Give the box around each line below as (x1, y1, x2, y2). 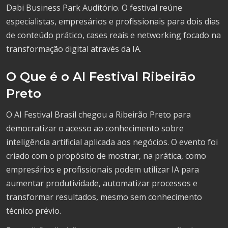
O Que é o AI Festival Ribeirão (6, 69, 195, 84)
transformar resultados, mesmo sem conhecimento (6, 191, 202, 203)
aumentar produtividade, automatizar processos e (6, 177, 197, 189)
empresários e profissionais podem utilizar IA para (6, 163, 199, 175)
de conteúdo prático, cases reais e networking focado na (6, 29, 221, 41)
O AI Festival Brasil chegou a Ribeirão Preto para (6, 108, 191, 120)
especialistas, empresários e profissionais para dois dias (6, 15, 220, 27)
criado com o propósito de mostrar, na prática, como (6, 150, 206, 161)
